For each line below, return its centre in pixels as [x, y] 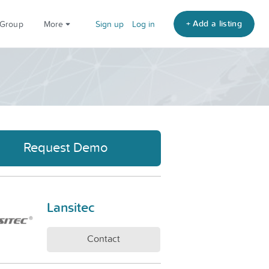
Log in [143, 24]
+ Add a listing [214, 23]
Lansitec [71, 207]
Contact [104, 238]
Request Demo [66, 147]
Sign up [109, 24]
